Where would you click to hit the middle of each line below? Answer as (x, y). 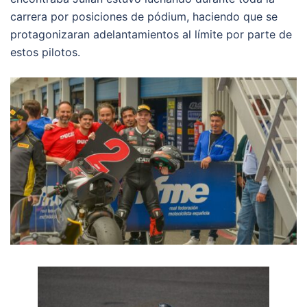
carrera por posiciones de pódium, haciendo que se (144, 16)
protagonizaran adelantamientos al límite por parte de (151, 34)
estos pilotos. (45, 52)
